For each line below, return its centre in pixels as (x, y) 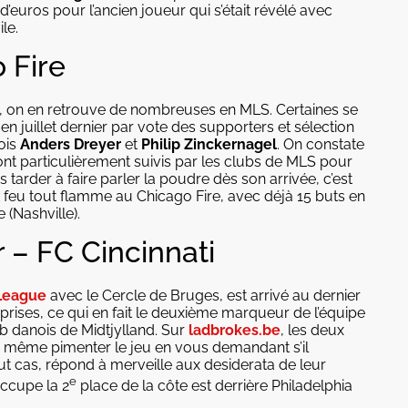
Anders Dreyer (72, 144)
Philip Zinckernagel (209, 144)
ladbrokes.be (235, 331)
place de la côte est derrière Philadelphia (214, 386)
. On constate (321, 144)
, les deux (312, 331)
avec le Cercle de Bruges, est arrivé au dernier (204, 296)
